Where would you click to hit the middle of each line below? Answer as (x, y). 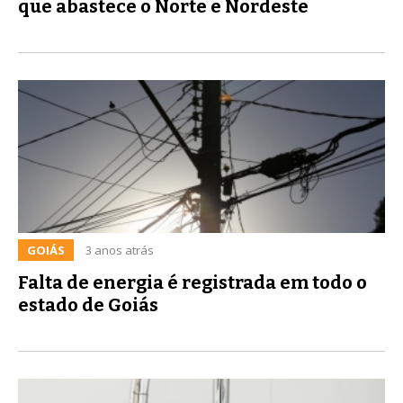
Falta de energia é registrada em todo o (193, 282)
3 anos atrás (120, 250)
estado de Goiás (88, 304)
